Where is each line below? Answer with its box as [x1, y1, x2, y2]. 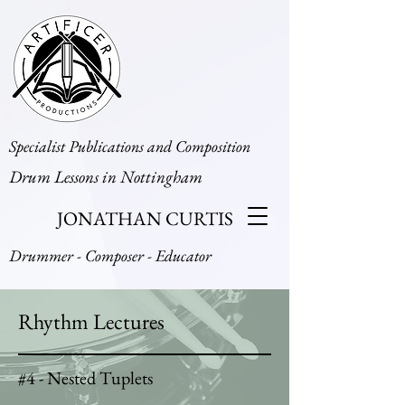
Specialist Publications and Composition [9, 136, 250, 156]
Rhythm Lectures [18, 307, 165, 335]
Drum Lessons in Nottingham [9, 165, 202, 188]
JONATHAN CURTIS [56, 206, 233, 231]
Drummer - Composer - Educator [9, 245, 212, 266]
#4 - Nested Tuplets [18, 366, 153, 390]
